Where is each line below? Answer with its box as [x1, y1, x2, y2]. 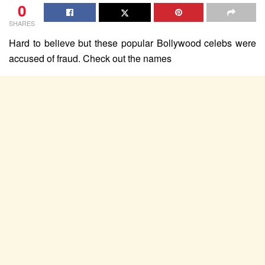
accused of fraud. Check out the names [9, 51, 172, 65]
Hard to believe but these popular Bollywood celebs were [9, 35, 256, 50]
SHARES [9, 18, 35, 28]
